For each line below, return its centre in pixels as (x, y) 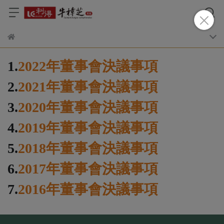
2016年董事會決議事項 (88, 189)
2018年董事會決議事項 (88, 148)
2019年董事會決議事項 (88, 128)
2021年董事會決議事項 (88, 87)
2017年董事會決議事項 (88, 169)
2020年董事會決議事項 (88, 107)
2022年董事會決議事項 (88, 66)
